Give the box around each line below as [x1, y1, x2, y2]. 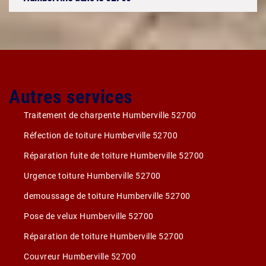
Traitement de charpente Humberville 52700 [24, 110, 197, 120]
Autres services [9, 85, 133, 108]
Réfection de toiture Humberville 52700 [24, 131, 178, 140]
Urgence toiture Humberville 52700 [24, 171, 161, 180]
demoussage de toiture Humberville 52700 [24, 191, 191, 201]
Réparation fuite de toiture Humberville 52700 [24, 151, 204, 160]
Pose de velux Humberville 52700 [24, 211, 154, 221]
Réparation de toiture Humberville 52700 [24, 232, 184, 241]
